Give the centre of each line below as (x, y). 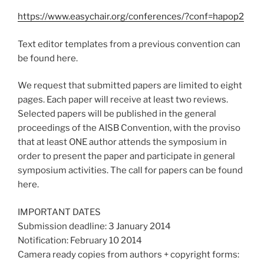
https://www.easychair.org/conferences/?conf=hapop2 (131, 17)
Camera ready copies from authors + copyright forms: (128, 254)
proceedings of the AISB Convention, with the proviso (129, 128)
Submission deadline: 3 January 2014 (94, 226)
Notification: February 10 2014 (80, 240)
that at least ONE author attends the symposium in (122, 142)
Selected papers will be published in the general (117, 114)
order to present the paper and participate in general (126, 156)
